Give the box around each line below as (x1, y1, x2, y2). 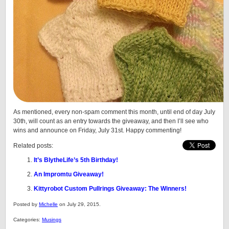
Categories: (13, 217, 42, 222)
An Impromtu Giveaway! (34, 171, 104, 178)
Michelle (39, 201, 58, 207)
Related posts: (13, 142, 53, 149)
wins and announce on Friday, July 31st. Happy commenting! (13, 127, 181, 134)
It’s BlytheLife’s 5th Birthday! (34, 156, 118, 164)
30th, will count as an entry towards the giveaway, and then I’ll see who (13, 118, 209, 125)
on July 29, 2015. (58, 201, 101, 207)
